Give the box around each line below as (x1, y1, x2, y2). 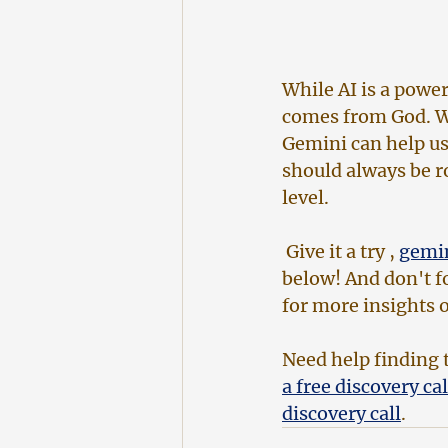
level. (282, 185, 329, 209)
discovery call (282, 401, 401, 425)
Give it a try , (282, 239, 399, 263)
